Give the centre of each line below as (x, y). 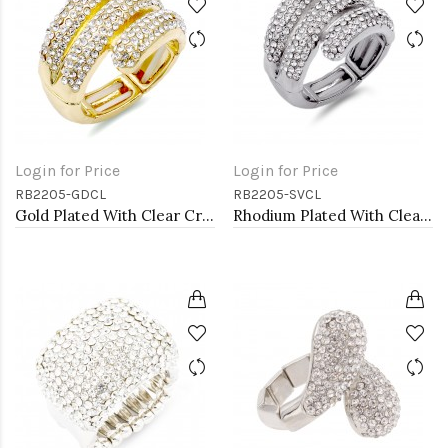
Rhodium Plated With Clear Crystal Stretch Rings (426, 215)
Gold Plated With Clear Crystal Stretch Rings (208, 215)
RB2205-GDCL (60, 194)
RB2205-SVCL (277, 194)
